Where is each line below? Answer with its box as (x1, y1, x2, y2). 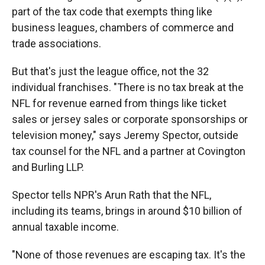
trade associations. (12, 37, 101, 50)
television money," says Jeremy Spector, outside (12, 128, 238, 141)
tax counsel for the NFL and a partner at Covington (12, 144, 245, 157)
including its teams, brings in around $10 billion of (12, 204, 243, 217)
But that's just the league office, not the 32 (12, 64, 209, 77)
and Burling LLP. (12, 160, 84, 173)
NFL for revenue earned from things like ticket (12, 96, 227, 109)
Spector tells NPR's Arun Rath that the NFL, (12, 188, 211, 201)
